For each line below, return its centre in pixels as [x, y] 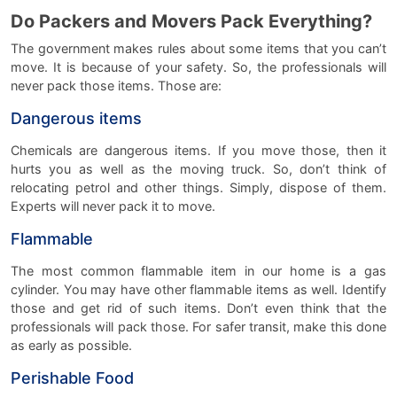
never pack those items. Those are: [116, 85]
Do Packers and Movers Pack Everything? [191, 21]
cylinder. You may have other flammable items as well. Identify [198, 289]
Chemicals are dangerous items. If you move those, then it [198, 150]
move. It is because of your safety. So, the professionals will [198, 66]
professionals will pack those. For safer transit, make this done [198, 326]
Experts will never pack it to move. [113, 206]
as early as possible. [71, 345]
